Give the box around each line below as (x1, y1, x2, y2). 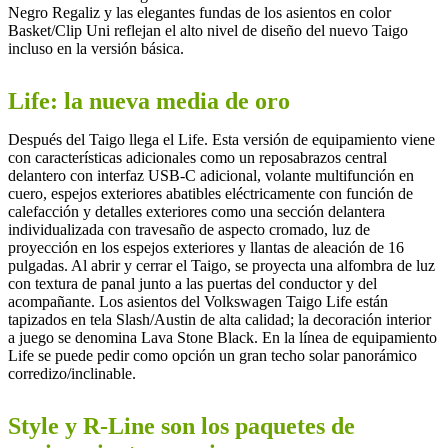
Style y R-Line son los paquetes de (8, 412, 355, 439)
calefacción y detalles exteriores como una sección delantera (8, 202, 385, 220)
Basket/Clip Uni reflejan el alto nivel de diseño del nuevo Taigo (8, 21, 408, 39)
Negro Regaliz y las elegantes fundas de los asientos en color (8, 3, 391, 21)
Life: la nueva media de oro (8, 87, 290, 114)
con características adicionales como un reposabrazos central (8, 148, 387, 166)
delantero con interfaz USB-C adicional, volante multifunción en (8, 166, 414, 184)
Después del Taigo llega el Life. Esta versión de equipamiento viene (8, 130, 435, 148)
